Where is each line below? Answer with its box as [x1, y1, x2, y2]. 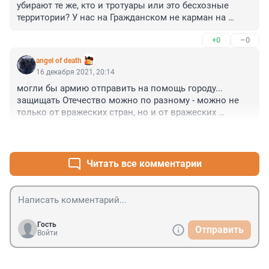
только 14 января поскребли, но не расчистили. [17, 36, 222, 47]
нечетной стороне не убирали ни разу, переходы [17, 24, 223, 35]
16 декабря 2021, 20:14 [36, 68, 115, 77]
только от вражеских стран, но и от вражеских [17, 107, 216, 118]
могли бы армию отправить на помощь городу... [17, 83, 223, 94]
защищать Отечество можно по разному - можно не [17, 95, 239, 106]
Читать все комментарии [86, 158, 202, 170]
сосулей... [17, 119, 59, 130]
